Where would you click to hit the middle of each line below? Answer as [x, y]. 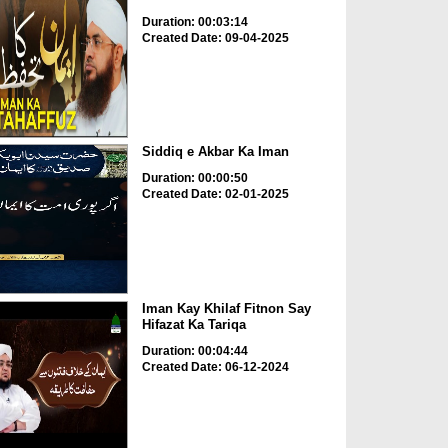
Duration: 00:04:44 [194, 350]
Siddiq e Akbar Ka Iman [215, 152]
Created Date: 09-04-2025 [215, 37]
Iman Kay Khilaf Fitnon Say [226, 308]
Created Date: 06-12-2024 [215, 366]
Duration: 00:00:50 [194, 178]
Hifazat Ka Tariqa [193, 324]
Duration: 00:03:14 [194, 21]
